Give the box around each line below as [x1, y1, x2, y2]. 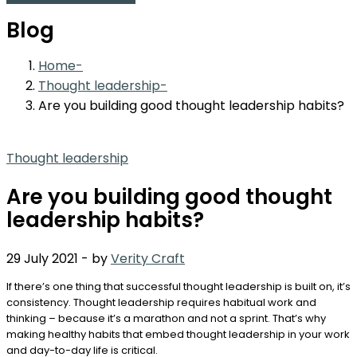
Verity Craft [111, 249, 185, 269]
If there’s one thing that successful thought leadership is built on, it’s [6, 279, 351, 295]
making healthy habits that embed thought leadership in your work [6, 327, 350, 343]
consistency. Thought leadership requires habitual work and [6, 295, 316, 311]
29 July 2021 [6, 249, 81, 269]
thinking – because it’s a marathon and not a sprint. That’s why [6, 311, 326, 327]
